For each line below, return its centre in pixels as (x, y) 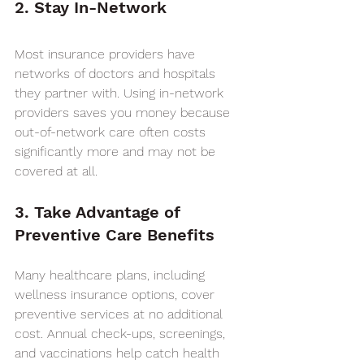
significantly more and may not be (117, 152)
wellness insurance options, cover (117, 295)
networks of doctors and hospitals (117, 74)
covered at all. (56, 171)
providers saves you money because (124, 113)
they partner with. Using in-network (121, 93)
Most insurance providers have (107, 54)
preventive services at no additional (121, 314)
